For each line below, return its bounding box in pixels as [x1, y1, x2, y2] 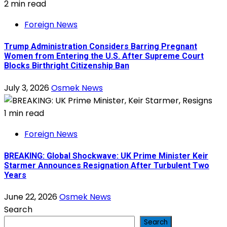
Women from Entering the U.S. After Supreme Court [4, 51, 204, 61]
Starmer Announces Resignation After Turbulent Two [4, 160, 209, 170]
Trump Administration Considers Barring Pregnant [4, 42, 197, 52]
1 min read [4, 107, 44, 119]
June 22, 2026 [4, 191, 59, 203]
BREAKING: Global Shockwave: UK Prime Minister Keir [4, 150, 208, 161]
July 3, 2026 [4, 82, 51, 94]
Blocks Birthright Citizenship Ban [4, 61, 129, 71]
